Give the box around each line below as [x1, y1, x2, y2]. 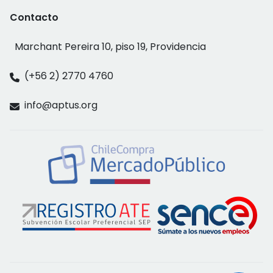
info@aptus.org [24, 97, 97, 112]
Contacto [10, 10, 58, 24]
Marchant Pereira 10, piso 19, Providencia [15, 39, 206, 54]
